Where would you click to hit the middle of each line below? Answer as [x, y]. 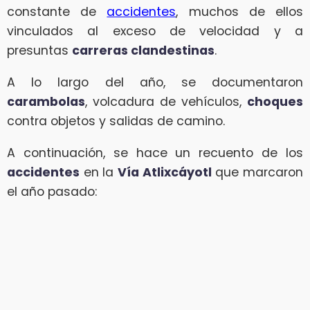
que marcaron [257, 172]
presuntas [39, 51]
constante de [57, 12]
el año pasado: [52, 191]
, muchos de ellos [240, 12]
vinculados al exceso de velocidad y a [155, 31]
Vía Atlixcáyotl [165, 172]
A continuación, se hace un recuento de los [155, 153]
